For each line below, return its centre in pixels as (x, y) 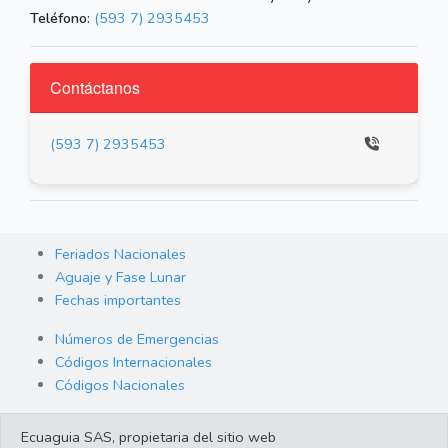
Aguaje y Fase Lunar (120, 277)
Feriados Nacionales (120, 254)
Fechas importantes (118, 300)
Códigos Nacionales (120, 385)
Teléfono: (60, 18)
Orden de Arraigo (111, 424)
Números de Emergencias (137, 339)
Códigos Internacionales (133, 362)
